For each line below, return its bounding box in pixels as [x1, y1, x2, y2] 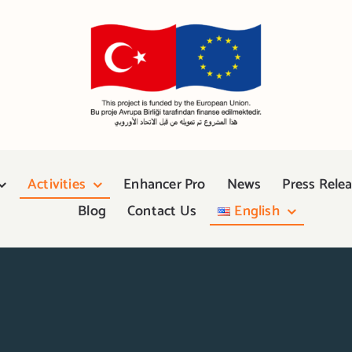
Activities [27, 173, 86, 196]
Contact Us [127, 200, 197, 223]
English [234, 200, 280, 223]
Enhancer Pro [123, 173, 206, 196]
